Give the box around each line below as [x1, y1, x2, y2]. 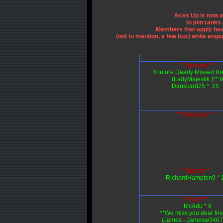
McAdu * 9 [183, 203, 212, 210]
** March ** [180, 167, 212, 174]
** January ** [179, 62, 216, 69]
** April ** [182, 196, 210, 203]
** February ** [176, 111, 215, 118]
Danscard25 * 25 [171, 83, 219, 90]
